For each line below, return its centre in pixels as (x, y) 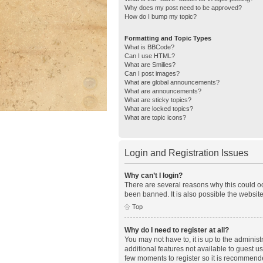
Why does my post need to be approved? (183, 7)
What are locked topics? (159, 108)
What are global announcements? (172, 82)
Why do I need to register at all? (177, 230)
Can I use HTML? (150, 55)
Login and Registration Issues (186, 153)
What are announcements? (163, 91)
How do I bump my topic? (161, 16)
